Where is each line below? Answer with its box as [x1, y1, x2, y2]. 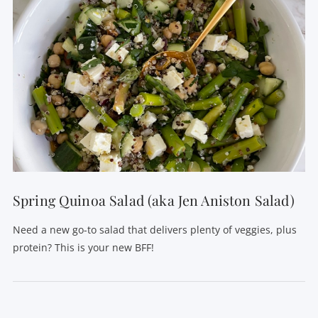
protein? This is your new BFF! [12, 240, 154, 254]
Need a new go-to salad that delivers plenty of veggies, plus [12, 222, 297, 236]
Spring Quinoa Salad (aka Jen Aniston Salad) [12, 191, 295, 210]
